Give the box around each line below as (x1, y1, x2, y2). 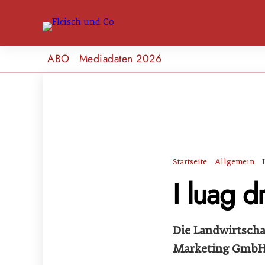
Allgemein (215, 156, 255, 167)
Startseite (173, 156, 207, 167)
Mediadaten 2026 (79, 50, 162, 66)
